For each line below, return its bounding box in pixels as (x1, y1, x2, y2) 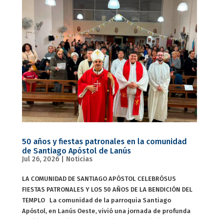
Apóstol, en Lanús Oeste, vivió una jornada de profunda (22, 207, 191, 215)
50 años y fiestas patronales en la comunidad (22, 137, 187, 147)
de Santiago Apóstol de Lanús (22, 146, 131, 156)
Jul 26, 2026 (22, 155, 59, 164)
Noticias (66, 155, 92, 164)
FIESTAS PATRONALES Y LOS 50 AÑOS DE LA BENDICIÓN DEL (22, 186, 193, 194)
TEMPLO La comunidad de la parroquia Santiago (22, 197, 171, 204)
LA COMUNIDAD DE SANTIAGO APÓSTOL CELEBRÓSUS (22, 175, 176, 183)
